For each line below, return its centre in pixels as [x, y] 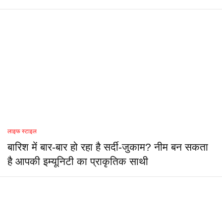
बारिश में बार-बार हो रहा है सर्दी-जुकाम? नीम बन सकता [108, 147]
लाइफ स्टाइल [22, 132]
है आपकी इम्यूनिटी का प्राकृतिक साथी [78, 162]
